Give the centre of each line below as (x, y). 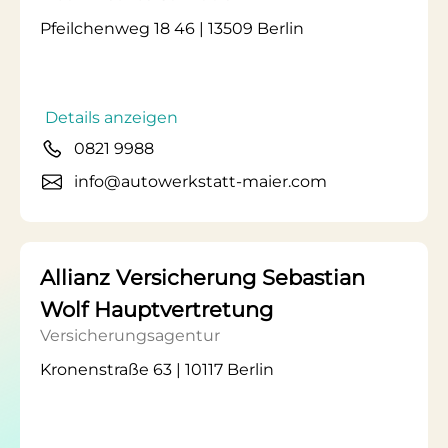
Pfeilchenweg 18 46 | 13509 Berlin (172, 28)
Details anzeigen (111, 117)
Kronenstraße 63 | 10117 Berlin (157, 369)
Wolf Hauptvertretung (156, 309)
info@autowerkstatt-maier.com (200, 181)
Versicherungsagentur (130, 335)
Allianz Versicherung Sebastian (202, 277)
